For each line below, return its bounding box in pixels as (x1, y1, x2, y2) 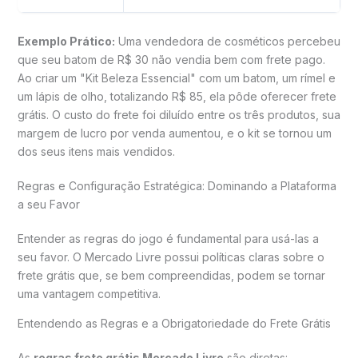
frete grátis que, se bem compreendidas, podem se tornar (17, 268, 325, 282)
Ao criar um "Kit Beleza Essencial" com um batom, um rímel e (17, 71, 336, 85)
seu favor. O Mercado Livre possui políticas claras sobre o (17, 250, 324, 264)
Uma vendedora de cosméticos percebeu (114, 34, 340, 48)
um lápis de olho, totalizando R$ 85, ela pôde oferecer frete (17, 89, 336, 103)
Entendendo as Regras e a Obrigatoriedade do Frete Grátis (17, 316, 331, 330)
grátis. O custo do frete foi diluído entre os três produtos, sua (17, 108, 340, 121)
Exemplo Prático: (17, 34, 115, 48)
